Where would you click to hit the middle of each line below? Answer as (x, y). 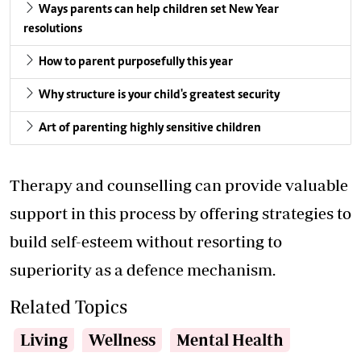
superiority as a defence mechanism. (143, 270)
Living (44, 340)
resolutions (53, 29)
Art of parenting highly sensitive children (150, 129)
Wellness (122, 340)
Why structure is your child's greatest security (159, 95)
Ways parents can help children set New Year (159, 10)
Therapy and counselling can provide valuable (179, 185)
